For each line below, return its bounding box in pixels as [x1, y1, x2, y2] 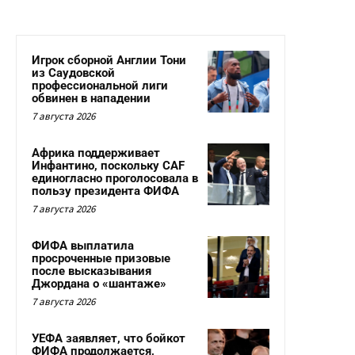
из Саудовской [32, 66, 115, 81]
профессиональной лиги [32, 78, 168, 94]
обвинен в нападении [32, 91, 151, 106]
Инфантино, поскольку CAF [32, 158, 185, 174]
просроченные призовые [32, 251, 170, 266]
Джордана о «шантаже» [32, 277, 166, 292]
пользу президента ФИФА [32, 184, 179, 199]
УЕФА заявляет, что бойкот [32, 331, 185, 346]
